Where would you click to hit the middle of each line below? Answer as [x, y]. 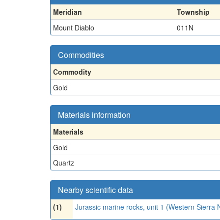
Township [193, 12]
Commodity [72, 72]
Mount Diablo [74, 27]
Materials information [94, 115]
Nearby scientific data [96, 190]
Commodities [81, 55]
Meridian [68, 12]
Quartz [64, 163]
